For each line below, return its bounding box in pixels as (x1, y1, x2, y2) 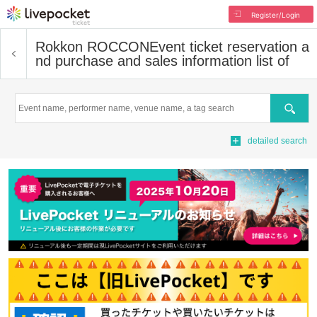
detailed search (248, 136, 307, 146)
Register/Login (250, 11, 300, 19)
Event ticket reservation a (149, 39, 309, 54)
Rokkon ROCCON (35, 39, 149, 54)
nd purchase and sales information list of (35, 53, 289, 69)
